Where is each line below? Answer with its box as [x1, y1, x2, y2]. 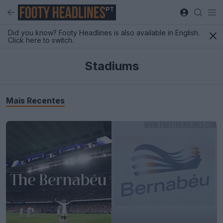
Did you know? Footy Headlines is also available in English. [8, 28, 200, 37]
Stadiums [84, 59, 139, 73]
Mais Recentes [6, 96, 65, 106]
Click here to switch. [8, 36, 74, 44]
